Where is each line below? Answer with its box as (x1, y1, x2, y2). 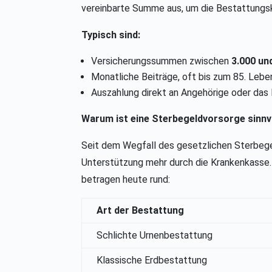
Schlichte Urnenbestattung (97, 229, 213, 242)
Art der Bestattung (97, 205, 185, 217)
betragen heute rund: (81, 174, 171, 186)
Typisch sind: (81, 29, 141, 41)
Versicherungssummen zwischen (91, 55, 232, 67)
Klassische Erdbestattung (97, 254, 208, 267)
